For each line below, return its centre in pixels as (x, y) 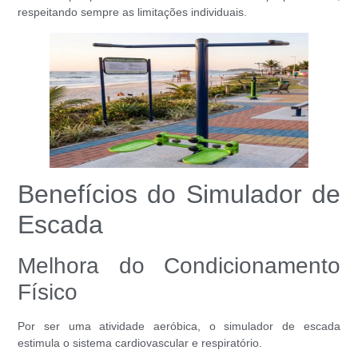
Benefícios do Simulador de (179, 195)
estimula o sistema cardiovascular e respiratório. (140, 343)
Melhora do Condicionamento (179, 266)
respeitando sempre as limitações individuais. (133, 12)
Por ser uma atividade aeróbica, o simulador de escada (179, 326)
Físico (48, 292)
